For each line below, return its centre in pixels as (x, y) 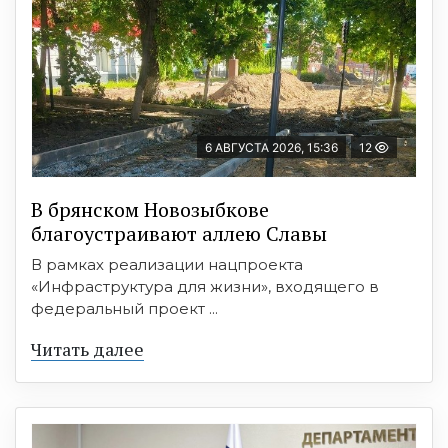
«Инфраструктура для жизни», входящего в (205, 287)
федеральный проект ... (124, 309)
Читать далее (87, 349)
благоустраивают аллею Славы (179, 234)
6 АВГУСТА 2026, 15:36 (271, 148)
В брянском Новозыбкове (150, 210)
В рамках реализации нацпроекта (167, 265)
